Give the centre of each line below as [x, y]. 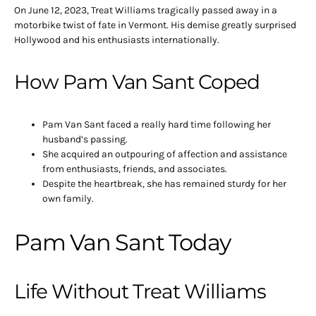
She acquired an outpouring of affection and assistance [165, 154]
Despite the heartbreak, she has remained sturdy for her [164, 183]
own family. [68, 198]
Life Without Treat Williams [140, 291]
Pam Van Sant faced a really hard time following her [157, 124]
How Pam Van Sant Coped [137, 81]
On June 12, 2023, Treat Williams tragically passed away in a [146, 10]
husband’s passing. [85, 139]
